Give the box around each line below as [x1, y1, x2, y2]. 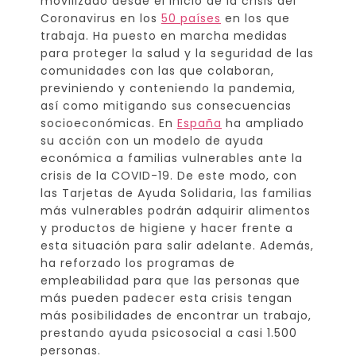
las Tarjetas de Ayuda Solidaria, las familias [40, 184, 312, 201]
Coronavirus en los [40, 10, 161, 26]
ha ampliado [221, 114, 304, 131]
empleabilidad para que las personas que [40, 272, 300, 288]
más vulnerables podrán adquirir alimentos [40, 202, 311, 219]
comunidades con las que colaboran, [40, 62, 274, 79]
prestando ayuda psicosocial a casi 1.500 [40, 324, 297, 341]
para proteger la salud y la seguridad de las [40, 44, 314, 61]
